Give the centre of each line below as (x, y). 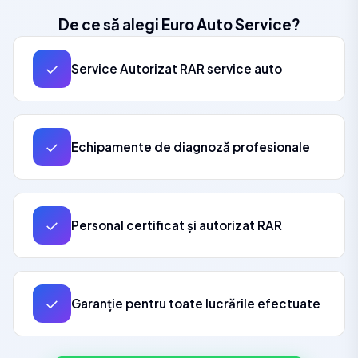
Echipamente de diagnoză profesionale (191, 147)
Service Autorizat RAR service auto (177, 68)
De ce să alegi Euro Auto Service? (179, 24)
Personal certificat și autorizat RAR (177, 225)
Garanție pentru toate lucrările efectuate (196, 303)
